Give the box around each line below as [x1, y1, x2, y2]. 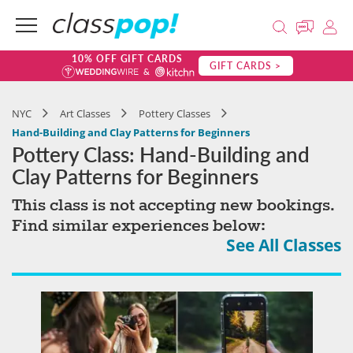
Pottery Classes [139, 106, 210, 121]
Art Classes [60, 106, 110, 121]
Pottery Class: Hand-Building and [12, 139, 310, 169]
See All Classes [226, 234, 341, 256]
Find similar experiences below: [12, 215, 266, 237]
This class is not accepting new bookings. [12, 195, 335, 217]
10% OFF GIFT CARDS [71, 52, 184, 65]
